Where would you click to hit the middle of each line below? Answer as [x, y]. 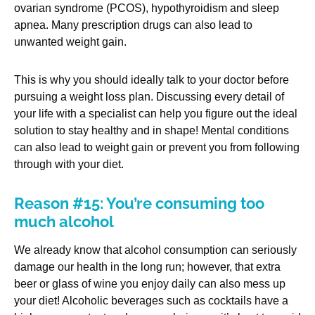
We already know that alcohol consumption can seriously [155, 250]
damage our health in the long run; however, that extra [147, 267]
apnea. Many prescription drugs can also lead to [133, 25]
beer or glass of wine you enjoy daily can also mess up [150, 284]
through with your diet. [69, 165]
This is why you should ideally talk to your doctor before [152, 80]
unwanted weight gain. [70, 42]
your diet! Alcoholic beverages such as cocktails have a [151, 301]
